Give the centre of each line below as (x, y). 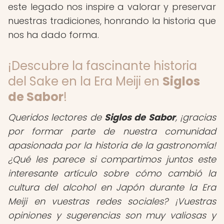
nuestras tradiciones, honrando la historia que (112, 21)
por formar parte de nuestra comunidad (112, 131)
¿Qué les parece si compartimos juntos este (112, 159)
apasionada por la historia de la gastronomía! (112, 145)
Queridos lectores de (56, 117)
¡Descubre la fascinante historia (102, 66)
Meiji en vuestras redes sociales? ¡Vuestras (112, 201)
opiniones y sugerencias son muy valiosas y (112, 215)
